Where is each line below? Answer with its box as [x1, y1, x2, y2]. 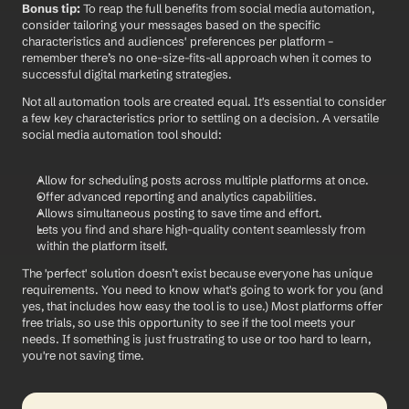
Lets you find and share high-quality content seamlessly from [37, 221, 365, 236]
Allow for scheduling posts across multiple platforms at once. [37, 172, 372, 187]
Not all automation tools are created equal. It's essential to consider [22, 93, 386, 109]
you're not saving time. [22, 347, 147, 362]
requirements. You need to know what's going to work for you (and [22, 281, 383, 297]
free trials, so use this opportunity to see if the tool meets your [22, 314, 355, 330]
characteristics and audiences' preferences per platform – [22, 33, 334, 48]
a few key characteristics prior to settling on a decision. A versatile [22, 110, 379, 125]
